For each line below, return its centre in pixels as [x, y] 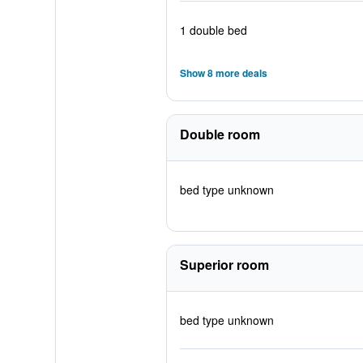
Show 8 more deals [223, 73]
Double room [220, 134]
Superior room [224, 265]
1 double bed [213, 30]
